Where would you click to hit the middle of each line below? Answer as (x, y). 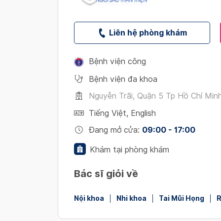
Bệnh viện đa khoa (123, 79)
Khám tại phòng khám (129, 149)
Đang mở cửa (113, 130)
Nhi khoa (131, 198)
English (143, 113)
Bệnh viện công (117, 61)
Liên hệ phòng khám (148, 33)
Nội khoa (89, 198)
